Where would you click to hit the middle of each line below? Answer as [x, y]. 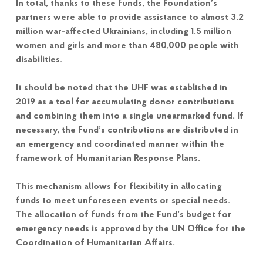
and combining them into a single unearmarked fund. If [129, 116]
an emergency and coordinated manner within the [120, 144]
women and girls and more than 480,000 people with [127, 45]
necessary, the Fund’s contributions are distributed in [127, 130]
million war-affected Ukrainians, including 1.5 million [123, 31]
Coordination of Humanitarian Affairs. [95, 243]
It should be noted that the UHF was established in [121, 88]
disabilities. [39, 60]
